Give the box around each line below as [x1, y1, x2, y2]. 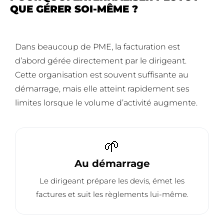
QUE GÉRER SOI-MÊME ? [10, 3, 138, 15]
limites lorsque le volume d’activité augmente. [15, 98, 197, 108]
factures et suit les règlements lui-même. [35, 189, 188, 199]
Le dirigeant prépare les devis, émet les [39, 176, 184, 186]
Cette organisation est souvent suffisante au [15, 70, 188, 80]
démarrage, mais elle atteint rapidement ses [15, 84, 189, 94]
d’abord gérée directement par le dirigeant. [15, 56, 186, 66]
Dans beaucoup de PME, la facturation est [15, 42, 180, 52]
